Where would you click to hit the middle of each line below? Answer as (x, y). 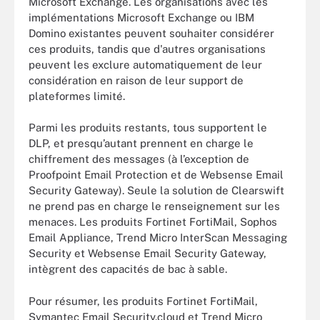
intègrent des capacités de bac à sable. (128, 269)
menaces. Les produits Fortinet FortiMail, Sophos (153, 222)
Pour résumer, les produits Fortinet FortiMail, (143, 301)
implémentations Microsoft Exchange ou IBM (141, 17)
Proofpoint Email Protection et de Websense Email (156, 175)
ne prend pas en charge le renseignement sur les (154, 206)
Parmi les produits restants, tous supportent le (148, 127)
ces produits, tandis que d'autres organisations (147, 49)
